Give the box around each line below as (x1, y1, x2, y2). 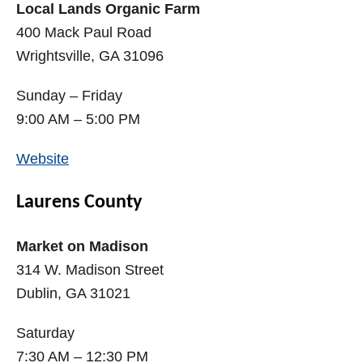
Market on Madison (16, 238, 148, 255)
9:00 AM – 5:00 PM (16, 111, 140, 128)
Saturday (16, 325, 75, 342)
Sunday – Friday (16, 88, 122, 105)
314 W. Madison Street (16, 262, 164, 279)
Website (16, 151, 69, 168)
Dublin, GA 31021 (16, 285, 130, 302)
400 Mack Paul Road (16, 24, 152, 41)
